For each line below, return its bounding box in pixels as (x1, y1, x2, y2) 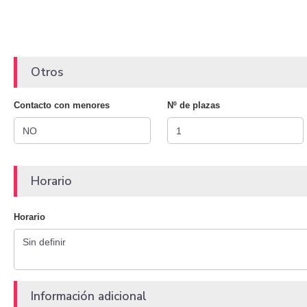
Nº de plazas (167, 100, 220, 111)
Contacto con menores (14, 100, 110, 111)
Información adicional (31, 288, 147, 305)
